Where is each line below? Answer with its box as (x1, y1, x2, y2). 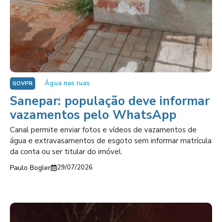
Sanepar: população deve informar (10, 93, 210, 110)
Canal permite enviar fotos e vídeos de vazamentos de (10, 125, 197, 135)
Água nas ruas (45, 79, 90, 88)
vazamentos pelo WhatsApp (10, 107, 176, 123)
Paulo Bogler (10, 163, 51, 172)
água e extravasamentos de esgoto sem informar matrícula (10, 136, 212, 146)
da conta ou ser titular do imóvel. (10, 147, 122, 157)
